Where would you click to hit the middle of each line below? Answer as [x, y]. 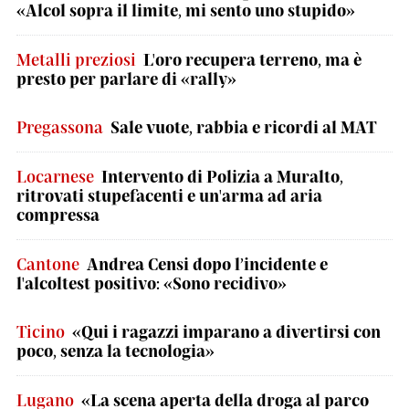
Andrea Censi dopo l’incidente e [207, 264]
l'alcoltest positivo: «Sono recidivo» [152, 283]
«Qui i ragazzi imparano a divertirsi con [226, 331]
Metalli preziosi [76, 59]
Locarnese [55, 176]
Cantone [48, 264]
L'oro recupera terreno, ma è [252, 59]
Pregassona [60, 127]
